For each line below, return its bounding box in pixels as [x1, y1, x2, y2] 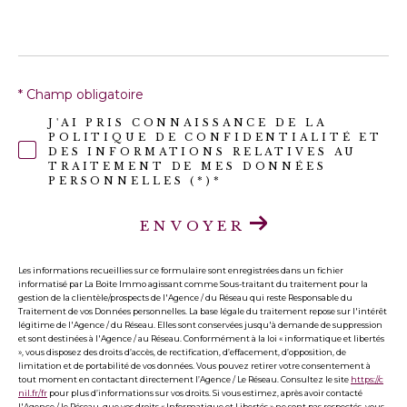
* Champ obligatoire [18, 85, 144, 103]
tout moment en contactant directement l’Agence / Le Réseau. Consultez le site [18, 374, 351, 385]
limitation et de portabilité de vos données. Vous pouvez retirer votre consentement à [18, 361, 371, 372]
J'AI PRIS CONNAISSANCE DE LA [47, 115, 327, 129]
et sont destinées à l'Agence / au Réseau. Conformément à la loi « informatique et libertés [18, 333, 384, 344]
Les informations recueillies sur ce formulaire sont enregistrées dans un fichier [18, 265, 343, 276]
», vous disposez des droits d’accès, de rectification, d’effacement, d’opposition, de [18, 347, 346, 358]
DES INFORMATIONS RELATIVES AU [47, 144, 358, 158]
